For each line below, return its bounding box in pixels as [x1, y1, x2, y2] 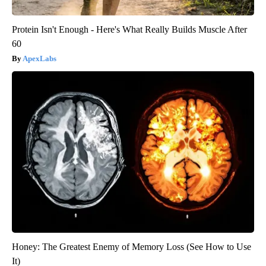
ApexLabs [23, 54, 56, 64]
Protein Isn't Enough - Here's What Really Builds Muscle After [12, 24, 247, 35]
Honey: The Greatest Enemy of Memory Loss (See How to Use [12, 242, 251, 252]
